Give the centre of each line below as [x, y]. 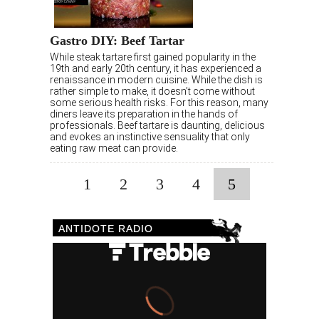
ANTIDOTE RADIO [106, 229]
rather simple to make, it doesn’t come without [152, 91]
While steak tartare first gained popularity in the [153, 57]
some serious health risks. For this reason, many [159, 103]
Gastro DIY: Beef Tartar [117, 41]
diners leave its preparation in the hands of [144, 114]
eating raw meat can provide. [114, 148]
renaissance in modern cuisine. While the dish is [156, 80]
